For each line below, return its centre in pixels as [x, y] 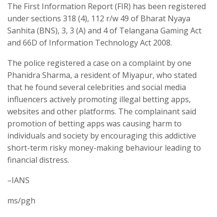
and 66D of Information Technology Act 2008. [90, 42]
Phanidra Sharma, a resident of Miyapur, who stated [102, 75]
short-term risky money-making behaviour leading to [104, 147]
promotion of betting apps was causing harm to [94, 123]
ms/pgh [21, 200]
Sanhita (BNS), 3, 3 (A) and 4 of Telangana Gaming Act [104, 30]
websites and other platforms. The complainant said [102, 111]
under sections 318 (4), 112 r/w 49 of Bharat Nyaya [99, 18]
